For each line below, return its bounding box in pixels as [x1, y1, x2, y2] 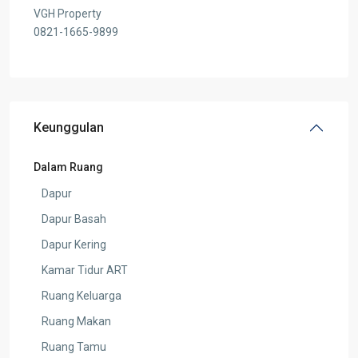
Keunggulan [34, 119, 104, 135]
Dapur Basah [42, 212, 106, 225]
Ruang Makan [42, 314, 111, 328]
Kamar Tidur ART [42, 263, 128, 276]
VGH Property [34, 6, 101, 20]
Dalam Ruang [34, 160, 103, 173]
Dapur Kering [42, 237, 106, 251]
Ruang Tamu [42, 340, 106, 353]
